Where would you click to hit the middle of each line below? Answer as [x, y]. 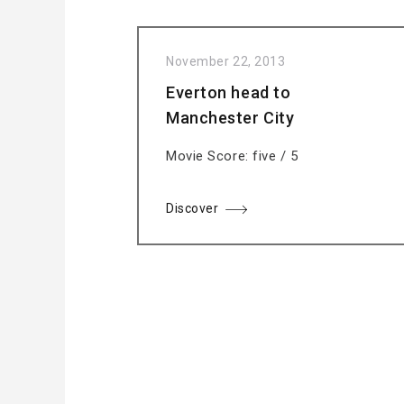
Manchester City [230, 118]
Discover [193, 208]
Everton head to [229, 92]
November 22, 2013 [226, 61]
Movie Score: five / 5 [232, 156]
